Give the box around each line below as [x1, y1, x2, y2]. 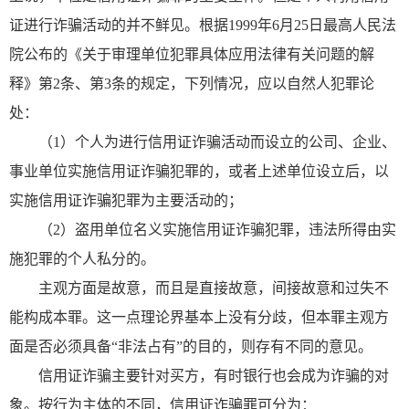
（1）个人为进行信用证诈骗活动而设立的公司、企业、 [38, 133, 396, 150]
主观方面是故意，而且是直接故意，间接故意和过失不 [38, 279, 389, 296]
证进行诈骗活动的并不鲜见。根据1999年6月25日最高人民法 [9, 16, 396, 33]
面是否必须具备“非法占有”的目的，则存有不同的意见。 [9, 338, 372, 354]
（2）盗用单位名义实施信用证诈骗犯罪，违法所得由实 [38, 221, 396, 237]
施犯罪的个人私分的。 [9, 250, 155, 267]
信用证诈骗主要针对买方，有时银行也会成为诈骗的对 [38, 367, 389, 383]
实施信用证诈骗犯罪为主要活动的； [9, 192, 243, 208]
